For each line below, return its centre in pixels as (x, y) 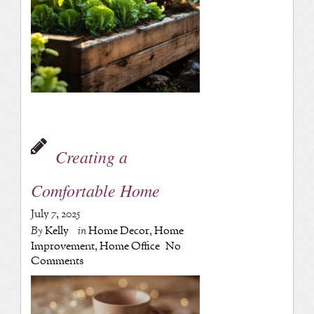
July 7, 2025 (55, 214)
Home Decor (118, 231)
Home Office (129, 247)
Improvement (62, 247)
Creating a (91, 157)
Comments (57, 261)
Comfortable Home (95, 190)
